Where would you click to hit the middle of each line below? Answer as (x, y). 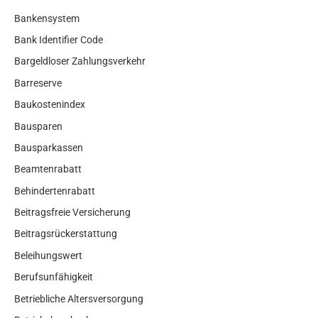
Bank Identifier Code (59, 39)
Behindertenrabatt (55, 191)
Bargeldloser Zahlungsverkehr (80, 61)
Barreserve (38, 83)
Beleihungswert (48, 255)
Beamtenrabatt (48, 169)
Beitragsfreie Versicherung (72, 213)
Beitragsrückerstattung (66, 234)
